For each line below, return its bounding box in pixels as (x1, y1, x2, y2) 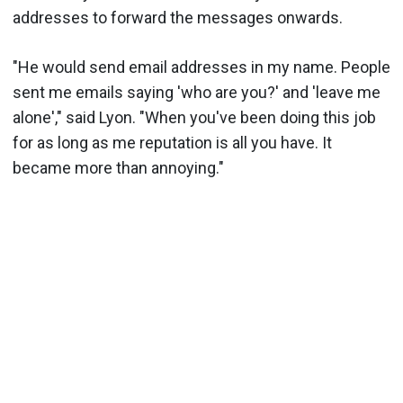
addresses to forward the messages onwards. (13, 8, 343, 27)
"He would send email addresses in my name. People (13, 58, 390, 76)
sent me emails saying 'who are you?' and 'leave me (13, 83, 381, 102)
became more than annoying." (13, 158, 224, 177)
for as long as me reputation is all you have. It (13, 133, 332, 152)
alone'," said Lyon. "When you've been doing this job (13, 108, 376, 127)
